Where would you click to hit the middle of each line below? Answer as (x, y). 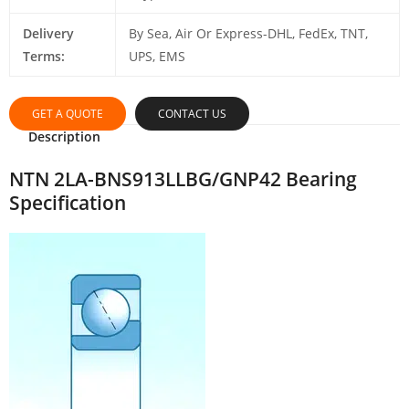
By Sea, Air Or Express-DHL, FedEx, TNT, (248, 34)
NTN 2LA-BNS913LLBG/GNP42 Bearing (183, 178)
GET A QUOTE (68, 114)
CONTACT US (192, 114)
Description (64, 137)
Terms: (43, 57)
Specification (68, 202)
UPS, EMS (157, 57)
